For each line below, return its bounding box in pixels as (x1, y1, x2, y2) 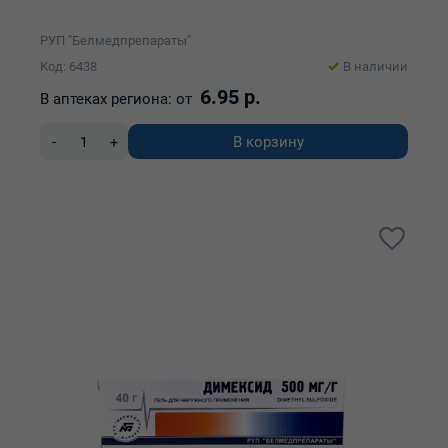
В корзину (232, 132, 304, 151)
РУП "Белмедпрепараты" (40, 33, 191, 48)
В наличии (343, 59, 408, 74)
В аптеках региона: (40, 90, 172, 108)
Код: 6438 (40, 59, 97, 74)
